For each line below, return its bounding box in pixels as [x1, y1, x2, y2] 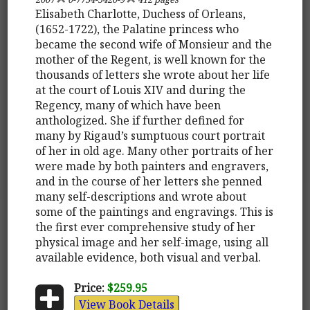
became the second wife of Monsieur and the [35, 36, 273, 52]
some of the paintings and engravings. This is [35, 203, 274, 219]
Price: [73, 280, 104, 295]
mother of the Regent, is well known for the [35, 51, 266, 67]
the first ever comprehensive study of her [35, 219, 256, 235]
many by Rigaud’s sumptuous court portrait [35, 127, 266, 143]
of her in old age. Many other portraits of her [35, 143, 274, 158]
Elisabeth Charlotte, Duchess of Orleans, [35, 6, 246, 21]
